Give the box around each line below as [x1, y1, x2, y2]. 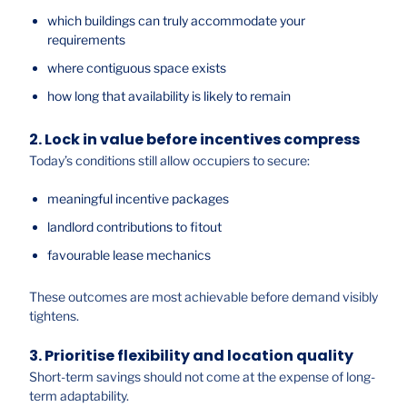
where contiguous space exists [47, 60, 226, 76]
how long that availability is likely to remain [47, 88, 291, 104]
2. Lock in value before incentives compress [29, 129, 360, 151]
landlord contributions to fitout [47, 219, 222, 235]
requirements [47, 32, 125, 48]
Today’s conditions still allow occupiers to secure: [29, 153, 310, 169]
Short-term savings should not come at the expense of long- [29, 368, 375, 384]
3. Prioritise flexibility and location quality [29, 344, 353, 366]
